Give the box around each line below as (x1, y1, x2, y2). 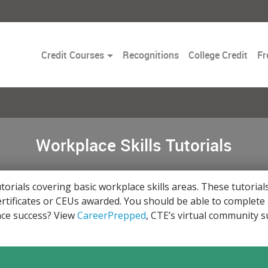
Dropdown (103, 62, 148, 75)
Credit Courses (41, 48, 105, 62)
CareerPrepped (77, 209, 146, 222)
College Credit (188, 48, 248, 62)
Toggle (103, 47, 132, 61)
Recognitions (122, 48, 179, 62)
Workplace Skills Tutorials (36, 133, 232, 156)
